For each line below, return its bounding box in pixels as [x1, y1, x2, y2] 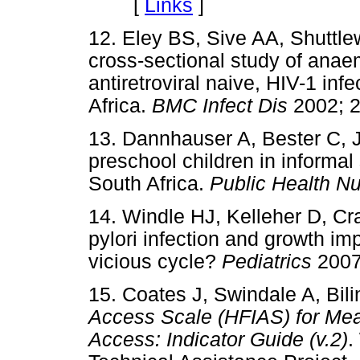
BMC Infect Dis [152, 94, 293, 117]
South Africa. [88, 173, 210, 195]
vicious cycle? [88, 251, 222, 273]
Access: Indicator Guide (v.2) [88, 329, 348, 351]
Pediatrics [222, 251, 317, 273]
